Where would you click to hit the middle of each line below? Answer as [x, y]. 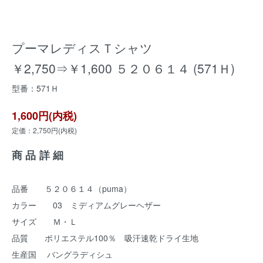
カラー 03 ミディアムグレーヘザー [86, 205]
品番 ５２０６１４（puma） [72, 188]
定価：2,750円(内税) [44, 130]
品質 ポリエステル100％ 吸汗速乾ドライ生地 [105, 238]
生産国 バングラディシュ [62, 254]
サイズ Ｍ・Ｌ [45, 221]
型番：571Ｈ [35, 88]
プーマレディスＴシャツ [82, 48]
